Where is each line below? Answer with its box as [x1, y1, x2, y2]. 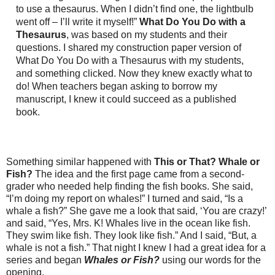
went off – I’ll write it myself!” [16, 17, 139, 27]
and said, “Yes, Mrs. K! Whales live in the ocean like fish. [6, 218, 250, 228]
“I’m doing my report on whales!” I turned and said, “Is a [6, 193, 243, 204]
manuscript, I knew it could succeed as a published [16, 94, 236, 104]
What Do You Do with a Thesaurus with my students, [16, 55, 244, 66]
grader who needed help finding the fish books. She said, [6, 181, 253, 192]
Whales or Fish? [84, 255, 160, 265]
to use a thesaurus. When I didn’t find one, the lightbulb [16, 4, 254, 14]
